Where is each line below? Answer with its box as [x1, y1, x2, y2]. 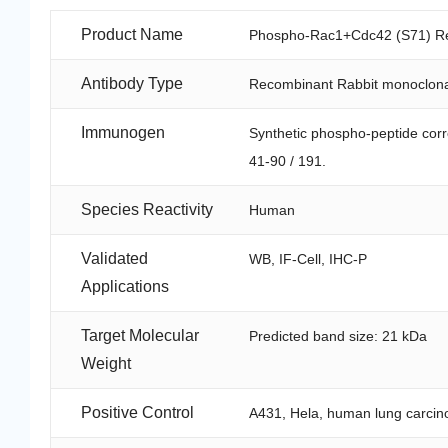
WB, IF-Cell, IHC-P [249, 250, 368, 267]
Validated [81, 249, 148, 267]
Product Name [81, 25, 183, 43]
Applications [81, 277, 169, 295]
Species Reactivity [81, 200, 213, 218]
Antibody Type [81, 74, 183, 92]
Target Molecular [81, 326, 199, 344]
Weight [81, 354, 131, 372]
